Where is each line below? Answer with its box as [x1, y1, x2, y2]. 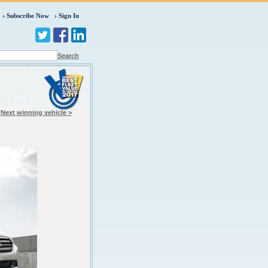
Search [57, 52, 79, 59]
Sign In [59, 12, 79, 19]
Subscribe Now [7, 12, 49, 19]
